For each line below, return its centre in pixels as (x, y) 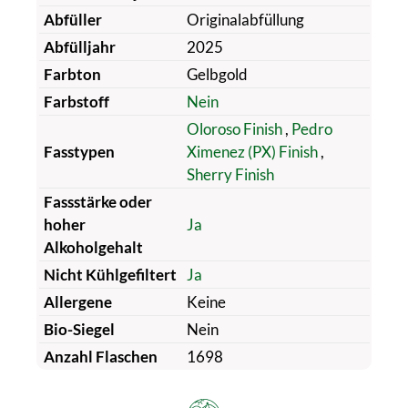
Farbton (72, 74)
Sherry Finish (230, 174)
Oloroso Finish (235, 128)
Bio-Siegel (79, 329)
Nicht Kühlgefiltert (110, 274)
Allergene (77, 301)
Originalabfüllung (245, 19)
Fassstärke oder (97, 201)
